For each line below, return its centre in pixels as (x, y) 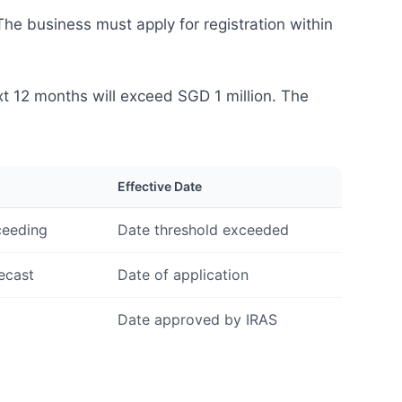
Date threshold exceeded (203, 229)
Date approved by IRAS (197, 319)
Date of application (183, 274)
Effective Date (160, 186)
